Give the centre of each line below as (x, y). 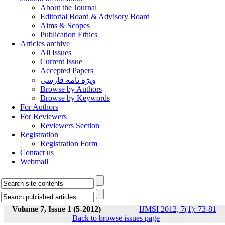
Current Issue (61, 62)
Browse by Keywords (75, 98)
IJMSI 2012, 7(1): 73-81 (178, 209)
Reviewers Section (70, 125)
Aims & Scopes (65, 25)
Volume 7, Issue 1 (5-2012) (57, 209)
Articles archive (45, 43)
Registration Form (69, 143)
